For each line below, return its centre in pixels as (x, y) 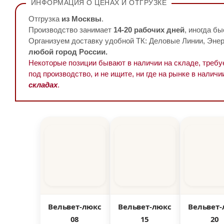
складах (43, 85)
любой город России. (68, 52)
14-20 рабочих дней (149, 30)
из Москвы (81, 19)
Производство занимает (71, 30)
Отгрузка (45, 19)
